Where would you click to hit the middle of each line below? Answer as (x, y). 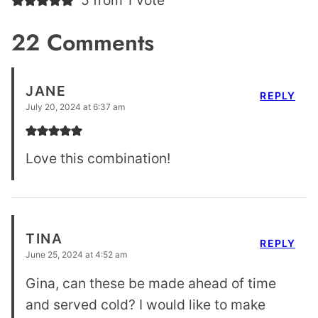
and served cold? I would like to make (146, 305)
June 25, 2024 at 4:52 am (76, 255)
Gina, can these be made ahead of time (151, 284)
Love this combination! (98, 159)
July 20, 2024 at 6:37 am (75, 107)
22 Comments (83, 43)
